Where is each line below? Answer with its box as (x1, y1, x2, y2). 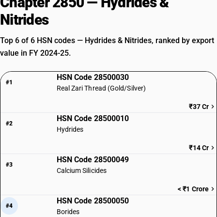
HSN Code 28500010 (56, 114, 129, 123)
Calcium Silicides (56, 167, 107, 174)
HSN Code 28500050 (56, 196, 129, 205)
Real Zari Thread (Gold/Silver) (56, 84, 146, 92)
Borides (56, 208, 80, 216)
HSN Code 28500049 (56, 155, 129, 164)
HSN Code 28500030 (56, 73, 129, 82)
